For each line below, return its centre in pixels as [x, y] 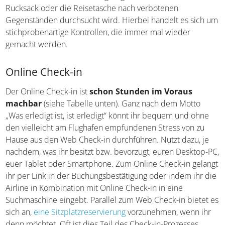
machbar [24, 110]
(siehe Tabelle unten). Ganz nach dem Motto [121, 110]
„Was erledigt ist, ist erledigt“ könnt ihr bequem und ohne [107, 122]
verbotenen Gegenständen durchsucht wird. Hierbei [99, 27]
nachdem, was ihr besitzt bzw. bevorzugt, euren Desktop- [107, 158]
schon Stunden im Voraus [141, 98]
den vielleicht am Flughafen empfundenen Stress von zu [105, 134]
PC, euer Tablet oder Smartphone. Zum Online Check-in [105, 171]
